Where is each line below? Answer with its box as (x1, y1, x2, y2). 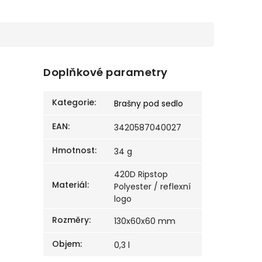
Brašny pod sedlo (114, 98, 184, 110)
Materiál (52, 179, 88, 191)
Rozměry (52, 214, 89, 226)
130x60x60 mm (114, 215, 176, 227)
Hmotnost (52, 144, 95, 157)
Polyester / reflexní (114, 181, 191, 193)
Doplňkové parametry (43, 65, 168, 80)
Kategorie (52, 96, 95, 109)
